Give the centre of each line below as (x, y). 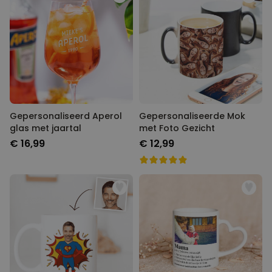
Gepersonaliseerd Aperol (66, 116)
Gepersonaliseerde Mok (192, 116)
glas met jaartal (46, 128)
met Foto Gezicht (177, 128)
